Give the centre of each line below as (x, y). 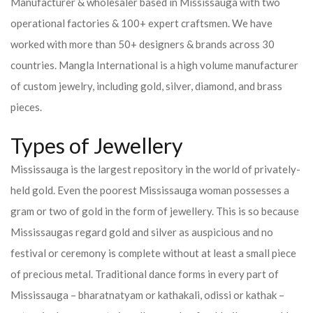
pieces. (26, 107)
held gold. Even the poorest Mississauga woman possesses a (150, 190)
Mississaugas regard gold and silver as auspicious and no (142, 232)
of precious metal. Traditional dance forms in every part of (145, 274)
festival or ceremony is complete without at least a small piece (153, 253)
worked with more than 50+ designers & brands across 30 (143, 44)
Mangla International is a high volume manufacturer (179, 65)
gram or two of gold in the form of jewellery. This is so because (155, 211)
